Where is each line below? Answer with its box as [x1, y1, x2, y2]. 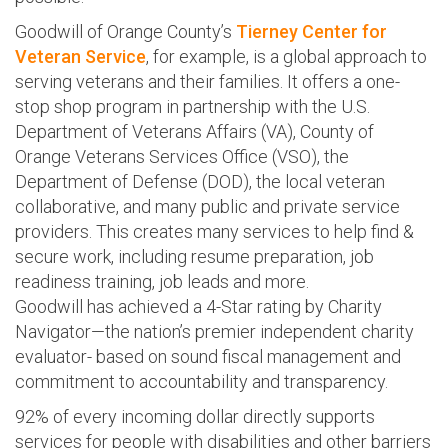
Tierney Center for [236, 20, 387, 42]
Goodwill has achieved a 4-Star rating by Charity [15, 295, 382, 317]
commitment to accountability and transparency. [15, 370, 388, 392]
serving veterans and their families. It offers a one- [15, 70, 400, 92]
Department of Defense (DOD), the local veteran [15, 170, 385, 192]
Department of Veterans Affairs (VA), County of [15, 120, 374, 142]
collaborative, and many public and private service [15, 195, 400, 217]
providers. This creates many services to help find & [15, 220, 414, 242]
